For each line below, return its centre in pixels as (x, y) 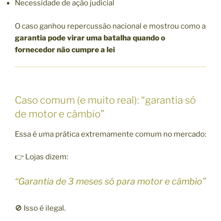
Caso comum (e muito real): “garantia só (105, 100)
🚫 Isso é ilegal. (40, 208)
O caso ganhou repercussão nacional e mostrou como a (110, 26)
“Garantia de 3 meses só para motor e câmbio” (110, 181)
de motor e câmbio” (60, 114)
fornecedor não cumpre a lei (65, 50)
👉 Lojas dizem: (41, 157)
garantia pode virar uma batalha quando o (90, 38)
